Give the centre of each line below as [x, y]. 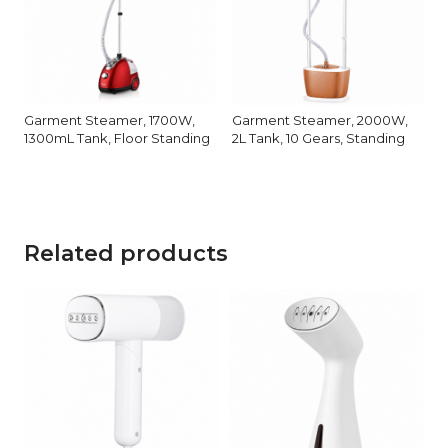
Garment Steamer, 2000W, [320, 119]
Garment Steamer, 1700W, [109, 119]
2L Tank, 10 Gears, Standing [318, 137]
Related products [126, 253]
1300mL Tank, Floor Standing [117, 137]
